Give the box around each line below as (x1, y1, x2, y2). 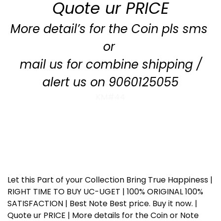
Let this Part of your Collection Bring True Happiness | (7, 174, 213, 185)
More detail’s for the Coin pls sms (10, 20, 211, 37)
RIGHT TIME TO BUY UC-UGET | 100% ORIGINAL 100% (7, 185, 203, 197)
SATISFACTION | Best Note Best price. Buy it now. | (7, 197, 197, 209)
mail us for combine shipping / (19, 56, 202, 73)
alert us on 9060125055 (42, 74, 179, 90)
